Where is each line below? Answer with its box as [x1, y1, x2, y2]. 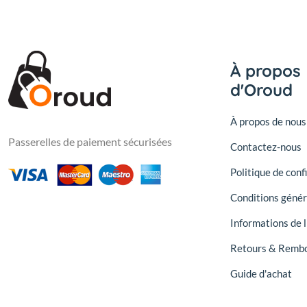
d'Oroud [230, 79, 293, 101]
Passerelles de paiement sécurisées [8, 135, 172, 149]
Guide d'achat [230, 267, 292, 280]
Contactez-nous [230, 140, 302, 153]
